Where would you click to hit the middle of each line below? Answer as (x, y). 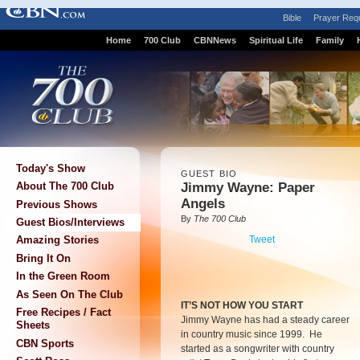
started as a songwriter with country (258, 349)
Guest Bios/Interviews (70, 222)
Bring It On (43, 258)
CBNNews (215, 40)
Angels (203, 204)
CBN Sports (45, 343)
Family (329, 40)
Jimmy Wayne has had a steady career (265, 320)
